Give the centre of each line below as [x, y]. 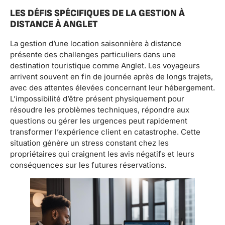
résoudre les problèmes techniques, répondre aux [100, 110]
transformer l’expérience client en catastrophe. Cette [105, 132]
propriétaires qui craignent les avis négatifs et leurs [102, 154]
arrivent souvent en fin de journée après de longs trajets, [111, 77]
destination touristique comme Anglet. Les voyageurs [105, 66]
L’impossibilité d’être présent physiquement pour [97, 99]
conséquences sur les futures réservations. [88, 165]
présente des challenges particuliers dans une [93, 55]
